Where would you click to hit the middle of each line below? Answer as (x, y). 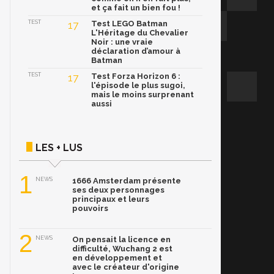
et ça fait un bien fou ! (136, 8)
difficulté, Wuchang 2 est (122, 249)
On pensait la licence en (121, 239)
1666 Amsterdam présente (127, 181)
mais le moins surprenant (143, 94)
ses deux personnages (118, 190)
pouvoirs (90, 208)
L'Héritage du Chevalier (140, 33)
